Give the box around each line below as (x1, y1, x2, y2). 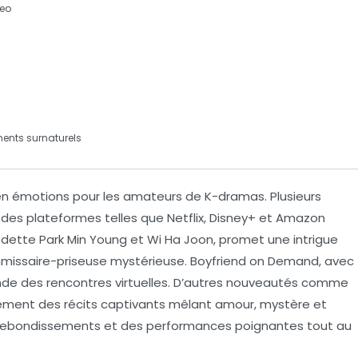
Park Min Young (39, 230, 127, 248)
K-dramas (205, 187, 265, 205)
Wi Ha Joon (147, 230, 213, 248)
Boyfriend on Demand (190, 252, 319, 269)
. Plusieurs (265, 187, 321, 205)
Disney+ (209, 209, 256, 226)
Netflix (167, 209, 204, 226)
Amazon (276, 209, 325, 226)
